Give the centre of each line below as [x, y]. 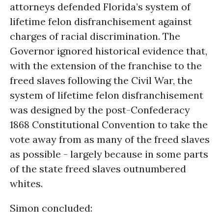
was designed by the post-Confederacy [100, 110]
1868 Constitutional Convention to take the [109, 124]
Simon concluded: [51, 208]
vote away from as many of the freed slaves [110, 139]
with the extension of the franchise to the [106, 66]
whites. [26, 183]
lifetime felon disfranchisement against [101, 21]
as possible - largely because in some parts [109, 154]
